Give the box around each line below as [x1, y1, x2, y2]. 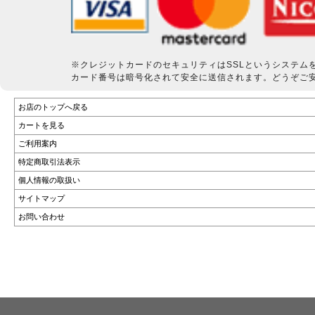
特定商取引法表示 [18, 157, 81, 167]
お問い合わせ [18, 212, 65, 221]
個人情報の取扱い [18, 176, 81, 185]
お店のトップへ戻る [18, 103, 89, 112]
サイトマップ [18, 194, 65, 203]
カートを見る [18, 121, 65, 130]
